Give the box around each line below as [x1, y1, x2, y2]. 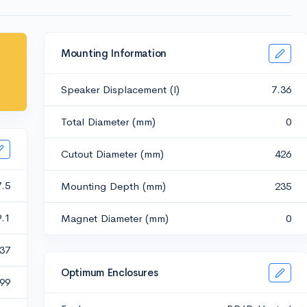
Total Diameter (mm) [61, 115, 156, 128]
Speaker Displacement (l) [61, 83, 180, 96]
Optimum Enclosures [61, 265, 158, 279]
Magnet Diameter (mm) [61, 212, 169, 225]
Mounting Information [61, 46, 167, 60]
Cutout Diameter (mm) [61, 147, 164, 160]
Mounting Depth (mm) [61, 180, 166, 193]
